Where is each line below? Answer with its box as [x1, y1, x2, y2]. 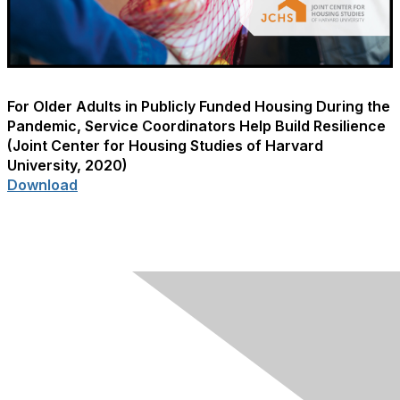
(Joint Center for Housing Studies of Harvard [7, 137, 323, 155]
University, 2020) [7, 156, 128, 175]
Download [7, 176, 78, 195]
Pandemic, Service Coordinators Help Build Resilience [7, 117, 386, 136]
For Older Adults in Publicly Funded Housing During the [7, 97, 390, 116]
